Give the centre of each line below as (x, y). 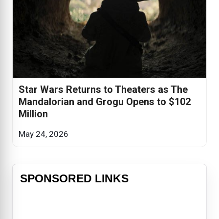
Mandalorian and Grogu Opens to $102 (105, 102)
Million (33, 114)
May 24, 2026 (44, 134)
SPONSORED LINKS (74, 179)
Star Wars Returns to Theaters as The (103, 90)
